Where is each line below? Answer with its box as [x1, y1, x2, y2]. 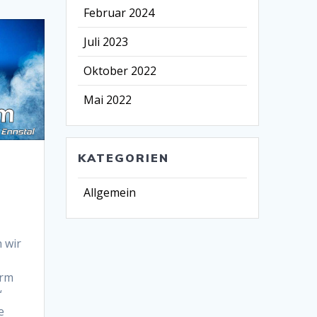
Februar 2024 [83, 4, 155, 21]
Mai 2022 [83, 91, 132, 108]
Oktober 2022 [83, 62, 157, 79]
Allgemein [83, 184, 137, 200]
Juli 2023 [83, 33, 129, 50]
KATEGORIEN [78, 150, 170, 165]
